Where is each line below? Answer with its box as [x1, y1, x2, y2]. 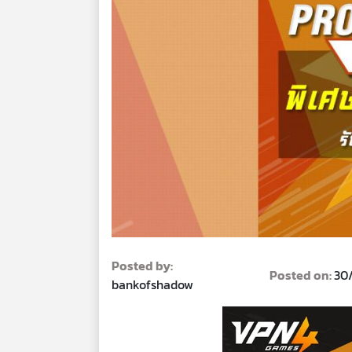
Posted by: [112, 255, 173, 275]
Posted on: [269, 265, 335, 284]
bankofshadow [112, 274, 193, 294]
